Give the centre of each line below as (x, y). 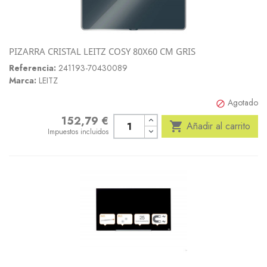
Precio (59, 121)
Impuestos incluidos (78, 132)
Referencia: (32, 68)
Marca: (23, 80)
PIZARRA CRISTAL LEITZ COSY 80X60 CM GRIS (102, 51)
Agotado (243, 103)
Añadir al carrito (218, 126)
